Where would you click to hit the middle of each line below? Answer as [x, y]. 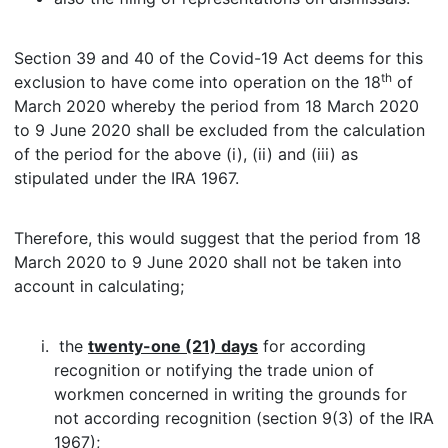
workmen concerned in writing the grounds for [230, 394]
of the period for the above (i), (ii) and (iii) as [186, 154]
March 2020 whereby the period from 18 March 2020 [216, 106]
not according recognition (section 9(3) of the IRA [244, 418]
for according [312, 346]
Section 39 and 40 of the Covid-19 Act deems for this [218, 58]
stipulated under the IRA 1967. [126, 178]
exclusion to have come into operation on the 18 [197, 82]
